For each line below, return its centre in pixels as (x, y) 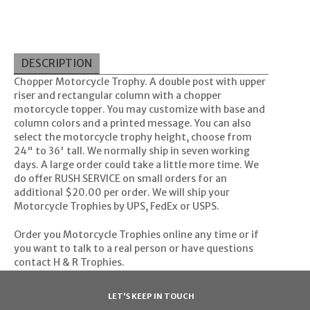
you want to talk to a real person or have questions (133, 249)
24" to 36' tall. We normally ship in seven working (131, 151)
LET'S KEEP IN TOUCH (152, 296)
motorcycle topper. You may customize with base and (139, 110)
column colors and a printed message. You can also (132, 124)
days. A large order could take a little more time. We (136, 165)
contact (33, 263)
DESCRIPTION (56, 63)
